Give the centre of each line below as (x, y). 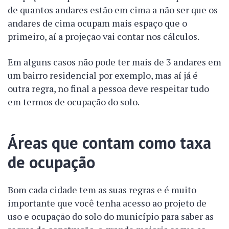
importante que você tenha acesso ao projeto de (107, 203)
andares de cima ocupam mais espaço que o (97, 23)
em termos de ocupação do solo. (74, 102)
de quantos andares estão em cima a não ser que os (113, 10)
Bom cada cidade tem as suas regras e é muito (102, 190)
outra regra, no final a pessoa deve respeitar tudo (108, 88)
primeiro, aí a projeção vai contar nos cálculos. (104, 36)
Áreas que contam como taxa (109, 143)
